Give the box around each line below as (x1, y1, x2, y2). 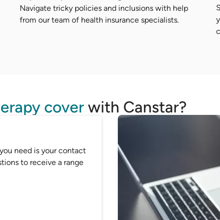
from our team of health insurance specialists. (20, 15, 179, 25)
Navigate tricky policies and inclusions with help (20, 3, 188, 13)
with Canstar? (84, 98, 187, 116)
